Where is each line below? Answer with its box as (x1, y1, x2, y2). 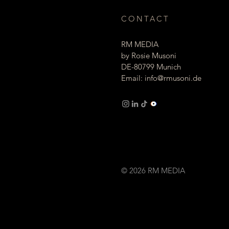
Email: (121, 73, 145, 83)
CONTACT (121, 14, 170, 24)
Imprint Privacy (121, 127, 190, 136)
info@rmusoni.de (145, 73, 201, 83)
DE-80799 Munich (121, 62, 181, 72)
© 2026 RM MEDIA (121, 166, 185, 175)
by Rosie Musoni (121, 51, 176, 60)
